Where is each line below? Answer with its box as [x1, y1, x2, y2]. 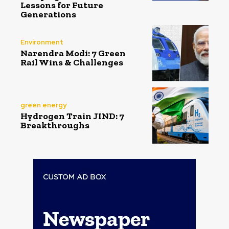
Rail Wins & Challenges [20, 57, 123, 68]
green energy [20, 100, 66, 109]
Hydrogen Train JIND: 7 [20, 110, 124, 122]
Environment [20, 38, 63, 47]
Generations [20, 8, 76, 20]
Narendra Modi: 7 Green [20, 48, 126, 59]
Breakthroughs [20, 119, 89, 131]
